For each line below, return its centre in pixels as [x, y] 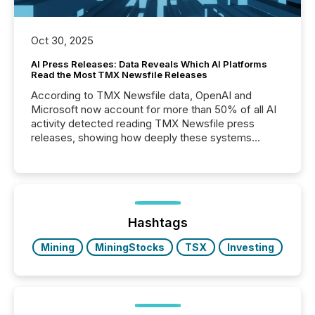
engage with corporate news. [102, 152]
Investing [251, 247]
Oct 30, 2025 [62, 41]
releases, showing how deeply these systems [141, 138]
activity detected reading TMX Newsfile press [143, 124]
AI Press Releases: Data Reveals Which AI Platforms [149, 64]
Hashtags [157, 223]
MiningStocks [130, 247]
